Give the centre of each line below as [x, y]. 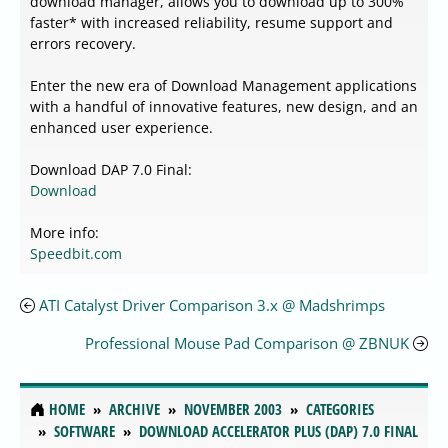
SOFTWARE [84, 431]
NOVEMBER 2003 [233, 409]
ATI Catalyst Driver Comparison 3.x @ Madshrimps [212, 305]
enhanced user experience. [121, 128]
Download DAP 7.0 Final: [111, 170]
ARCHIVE [134, 409]
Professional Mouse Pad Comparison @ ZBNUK [247, 343]
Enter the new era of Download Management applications [223, 86]
